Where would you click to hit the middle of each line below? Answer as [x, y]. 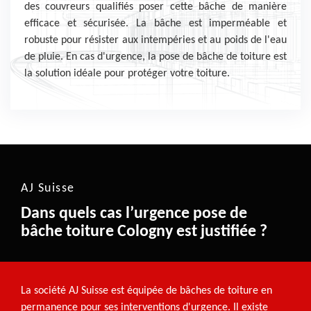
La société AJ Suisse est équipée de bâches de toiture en [146, 291]
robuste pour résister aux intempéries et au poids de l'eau [155, 40]
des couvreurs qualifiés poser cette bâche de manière [155, 7]
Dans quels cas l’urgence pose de [134, 214]
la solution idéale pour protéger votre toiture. [127, 74]
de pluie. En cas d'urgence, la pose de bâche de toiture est [155, 57]
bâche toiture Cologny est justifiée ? [144, 232]
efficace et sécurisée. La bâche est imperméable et [155, 24]
